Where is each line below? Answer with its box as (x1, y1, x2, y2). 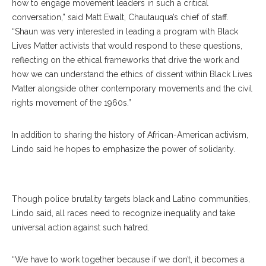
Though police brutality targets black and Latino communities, (12, 194, 250, 204)
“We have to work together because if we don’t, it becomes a (12, 255, 245, 264)
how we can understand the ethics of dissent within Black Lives (12, 69, 252, 79)
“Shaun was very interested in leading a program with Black (12, 27, 238, 36)
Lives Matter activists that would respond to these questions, (12, 41, 242, 50)
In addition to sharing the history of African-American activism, (12, 130, 248, 140)
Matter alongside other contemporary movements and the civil (12, 84, 252, 93)
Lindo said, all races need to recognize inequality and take (12, 208, 235, 218)
